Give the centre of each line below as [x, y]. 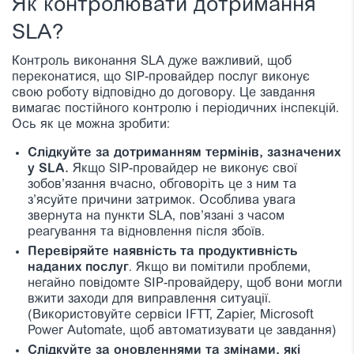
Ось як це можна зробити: [91, 124]
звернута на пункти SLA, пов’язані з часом [156, 216]
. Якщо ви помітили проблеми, [220, 267]
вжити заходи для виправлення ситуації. [149, 299]
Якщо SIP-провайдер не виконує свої [183, 169]
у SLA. [48, 169]
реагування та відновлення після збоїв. [146, 232]
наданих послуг [78, 267]
